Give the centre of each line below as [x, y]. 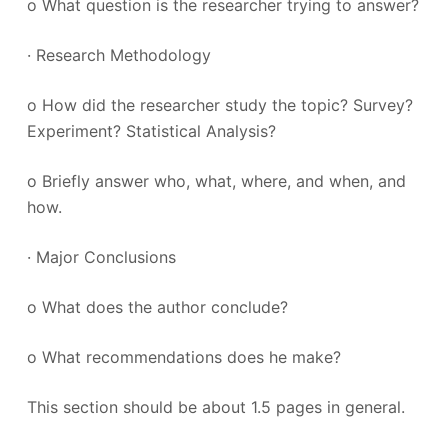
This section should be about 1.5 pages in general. [215, 407]
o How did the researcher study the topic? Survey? [219, 105]
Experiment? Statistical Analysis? [151, 131]
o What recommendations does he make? [183, 357]
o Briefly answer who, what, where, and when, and [216, 181]
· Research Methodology [118, 55]
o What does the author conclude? [157, 307]
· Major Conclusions [101, 257]
